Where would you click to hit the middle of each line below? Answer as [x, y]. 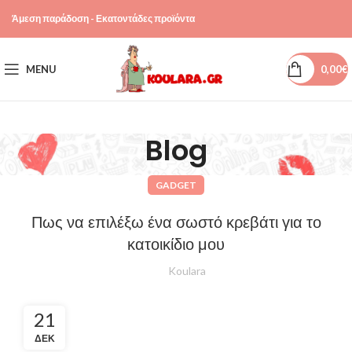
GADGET [176, 185]
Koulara [187, 271]
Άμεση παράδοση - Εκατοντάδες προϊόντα [103, 18]
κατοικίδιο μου [176, 244]
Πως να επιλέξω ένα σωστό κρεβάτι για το [176, 222]
